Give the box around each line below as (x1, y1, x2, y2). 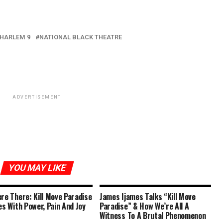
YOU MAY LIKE (6, 163, 67, 173)
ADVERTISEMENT (12, 95, 62, 100)
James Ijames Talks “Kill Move (100, 191, 196, 203)
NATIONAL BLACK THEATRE (39, 33, 122, 41)
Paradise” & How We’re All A (100, 200, 189, 212)
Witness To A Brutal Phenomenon (100, 210, 206, 222)
